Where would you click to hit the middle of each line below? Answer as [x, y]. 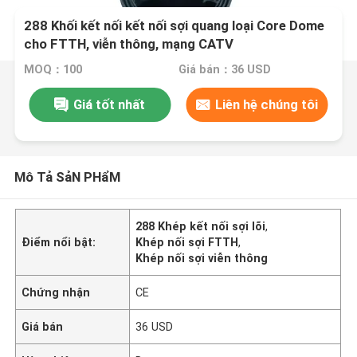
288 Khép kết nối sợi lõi [201, 226]
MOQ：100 [53, 70]
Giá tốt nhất [110, 104]
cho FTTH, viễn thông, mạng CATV [129, 44]
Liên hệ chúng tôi [267, 104]
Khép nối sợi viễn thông [202, 258]
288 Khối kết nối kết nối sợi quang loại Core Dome [175, 26]
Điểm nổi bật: [59, 242]
